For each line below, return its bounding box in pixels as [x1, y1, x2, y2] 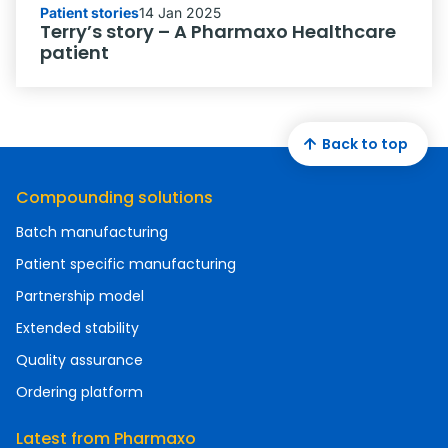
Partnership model [16, 286, 144, 307]
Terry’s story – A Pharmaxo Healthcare [40, 19, 396, 45]
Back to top [322, 133, 408, 154]
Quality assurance [16, 350, 143, 371]
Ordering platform [16, 382, 143, 403]
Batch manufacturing [16, 222, 168, 243]
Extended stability [16, 318, 139, 339]
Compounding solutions [16, 186, 213, 210]
